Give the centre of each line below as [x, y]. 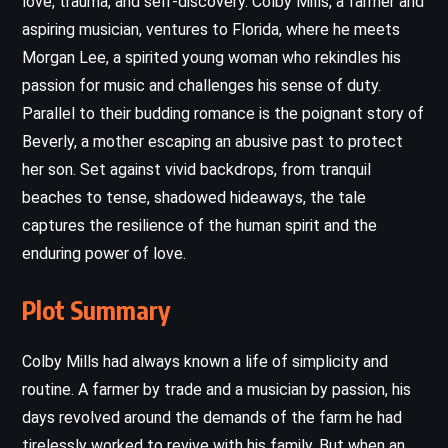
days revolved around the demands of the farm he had [212, 417]
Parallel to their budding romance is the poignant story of [223, 113]
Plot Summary [96, 309]
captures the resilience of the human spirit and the [199, 225]
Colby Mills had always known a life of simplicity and [205, 361]
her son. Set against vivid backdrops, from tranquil [196, 169]
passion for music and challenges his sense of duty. [201, 85]
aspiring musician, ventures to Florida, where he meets [211, 29]
